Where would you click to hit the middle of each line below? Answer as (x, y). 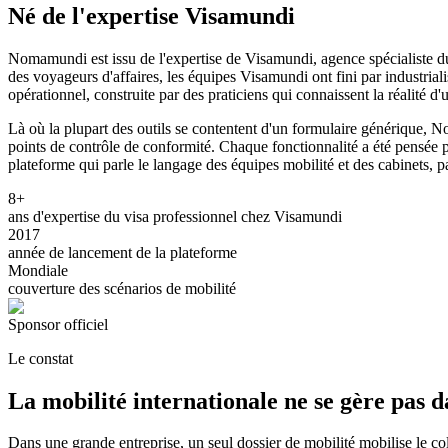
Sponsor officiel (58, 324)
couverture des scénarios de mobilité (122, 288)
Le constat (40, 358)
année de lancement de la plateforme (122, 252)
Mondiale (38, 270)
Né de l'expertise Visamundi (151, 15)
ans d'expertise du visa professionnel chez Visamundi (175, 216)
